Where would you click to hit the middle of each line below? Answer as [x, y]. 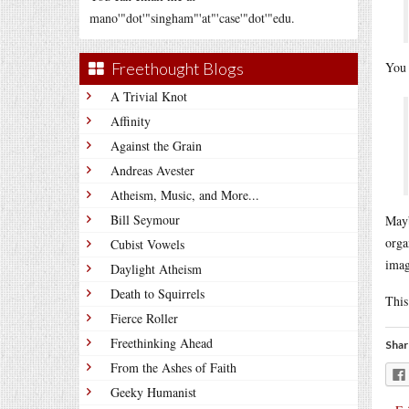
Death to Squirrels [157, 294]
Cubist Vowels [147, 244]
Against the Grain [156, 146]
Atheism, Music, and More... [185, 195]
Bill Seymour [145, 220]
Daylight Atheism [156, 269]
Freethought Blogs [178, 68]
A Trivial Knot [149, 96]
